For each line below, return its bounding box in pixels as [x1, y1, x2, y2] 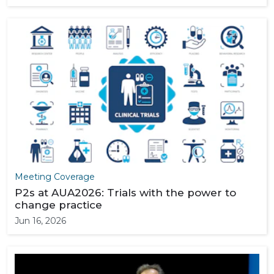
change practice [15, 199, 102, 211]
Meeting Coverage [15, 171, 95, 182]
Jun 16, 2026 [15, 215, 66, 226]
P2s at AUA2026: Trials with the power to [15, 187, 236, 199]
